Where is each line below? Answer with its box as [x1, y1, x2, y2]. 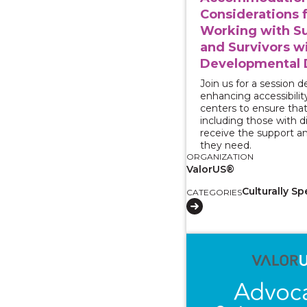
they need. [200, 138, 252, 151]
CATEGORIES [186, 186, 243, 197]
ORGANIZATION [186, 151, 254, 162]
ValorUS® [186, 162, 235, 175]
